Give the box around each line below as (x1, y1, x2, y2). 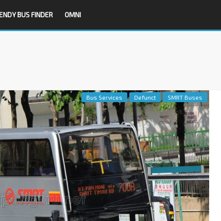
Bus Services (86, 94, 122, 101)
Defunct (134, 94, 156, 101)
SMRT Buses (168, 94, 202, 101)
